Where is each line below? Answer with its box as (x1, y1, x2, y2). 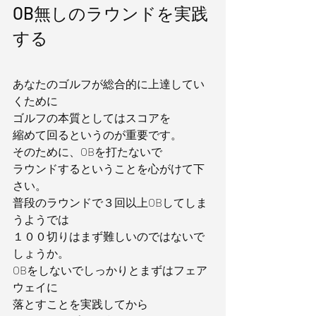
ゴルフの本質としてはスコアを (13, 111, 171, 124)
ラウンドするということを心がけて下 (13, 162, 205, 175)
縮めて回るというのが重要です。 (13, 128, 182, 141)
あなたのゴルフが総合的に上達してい (13, 77, 205, 90)
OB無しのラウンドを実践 (13, 3, 208, 23)
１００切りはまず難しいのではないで (13, 229, 205, 243)
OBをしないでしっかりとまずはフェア (13, 263, 207, 276)
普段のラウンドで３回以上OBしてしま (13, 195, 207, 209)
